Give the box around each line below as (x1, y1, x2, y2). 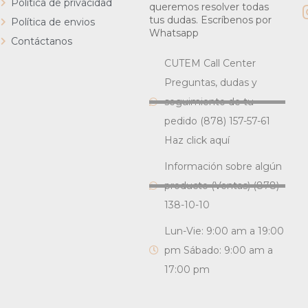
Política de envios (10, 16, 95, 28)
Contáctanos (10, 35, 72, 47)
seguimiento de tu (164, 96, 254, 108)
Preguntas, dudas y (164, 76, 258, 89)
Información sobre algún (164, 160, 283, 173)
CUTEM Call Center (164, 57, 256, 69)
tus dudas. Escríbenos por (148, 14, 272, 26)
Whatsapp (148, 27, 199, 39)
